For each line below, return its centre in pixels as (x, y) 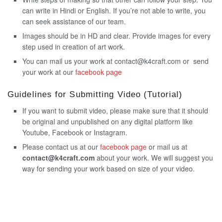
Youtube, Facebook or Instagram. (75, 132)
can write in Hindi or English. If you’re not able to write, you (114, 10)
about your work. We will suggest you (154, 157)
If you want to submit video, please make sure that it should (115, 110)
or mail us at (167, 146)
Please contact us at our (61, 146)
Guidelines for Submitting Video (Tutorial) (95, 95)
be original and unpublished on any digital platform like (108, 121)
